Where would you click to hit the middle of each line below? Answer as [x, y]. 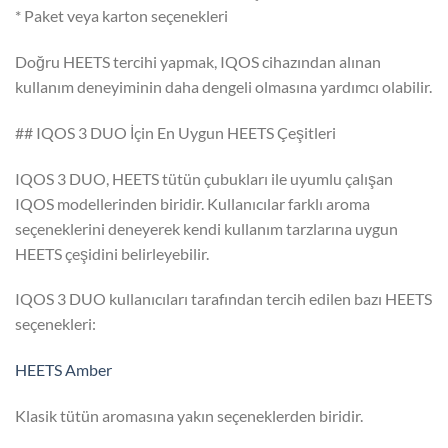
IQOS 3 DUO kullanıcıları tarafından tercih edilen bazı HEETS [223, 299]
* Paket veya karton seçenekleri [121, 16]
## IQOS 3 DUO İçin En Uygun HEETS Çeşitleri [175, 132]
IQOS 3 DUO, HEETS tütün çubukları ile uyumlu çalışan [204, 178]
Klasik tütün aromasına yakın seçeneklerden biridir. [189, 415]
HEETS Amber [63, 370]
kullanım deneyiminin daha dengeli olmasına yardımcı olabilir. [223, 86]
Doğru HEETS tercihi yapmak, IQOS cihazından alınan [198, 61]
